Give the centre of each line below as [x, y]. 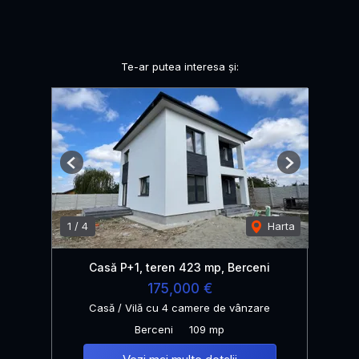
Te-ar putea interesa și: [179, 67]
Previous [92, 169]
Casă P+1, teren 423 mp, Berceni [179, 268]
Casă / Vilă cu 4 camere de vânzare [179, 308]
